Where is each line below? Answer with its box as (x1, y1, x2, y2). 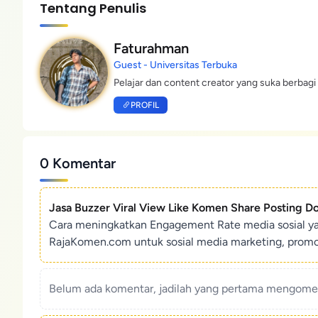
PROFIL (131, 100, 159, 110)
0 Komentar (40, 155, 116, 172)
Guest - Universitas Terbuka (114, 59, 237, 71)
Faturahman (114, 40, 189, 57)
